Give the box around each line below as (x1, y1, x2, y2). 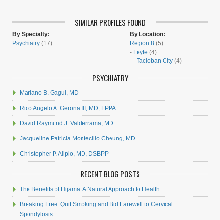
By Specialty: (12, 31, 50, 38)
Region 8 (130, 40, 154, 47)
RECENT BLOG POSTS (80, 168, 140, 179)
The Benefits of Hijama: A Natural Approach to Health (20, 186, 160, 192)
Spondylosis (20, 211, 53, 218)
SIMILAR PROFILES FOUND (74, 17, 146, 27)
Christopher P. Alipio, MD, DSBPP (20, 150, 109, 157)
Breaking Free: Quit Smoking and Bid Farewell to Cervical (20, 201, 173, 208)
